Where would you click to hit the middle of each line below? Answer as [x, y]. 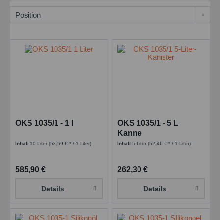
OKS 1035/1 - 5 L [148, 123]
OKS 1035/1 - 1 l [44, 123]
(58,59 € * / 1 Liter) [70, 144]
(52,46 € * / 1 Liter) [169, 144]
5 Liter [140, 144]
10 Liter [40, 144]
